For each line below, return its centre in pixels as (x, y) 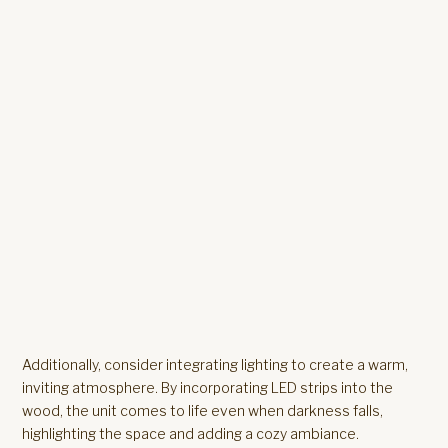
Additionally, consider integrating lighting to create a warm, (215, 364)
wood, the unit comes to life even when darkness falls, (203, 410)
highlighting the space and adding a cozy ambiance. (191, 433)
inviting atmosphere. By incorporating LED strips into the (208, 387)
